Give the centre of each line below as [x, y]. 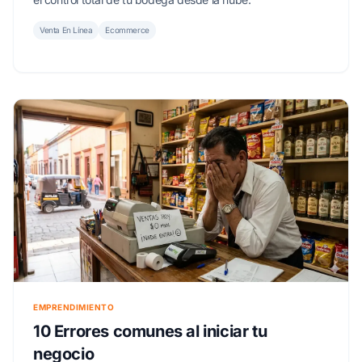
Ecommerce [127, 29]
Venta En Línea [66, 29]
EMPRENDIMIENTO [74, 307]
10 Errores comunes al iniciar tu [150, 331]
